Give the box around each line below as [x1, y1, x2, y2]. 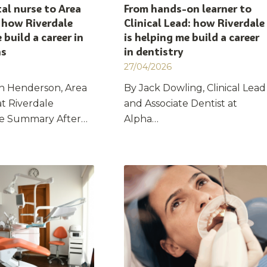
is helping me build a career [123, 31, 259, 44]
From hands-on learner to [123, 2, 252, 15]
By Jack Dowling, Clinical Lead [123, 82, 266, 94]
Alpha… [123, 113, 159, 125]
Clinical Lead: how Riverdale [123, 17, 265, 30]
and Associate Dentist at [123, 98, 237, 110]
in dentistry [123, 45, 184, 58]
